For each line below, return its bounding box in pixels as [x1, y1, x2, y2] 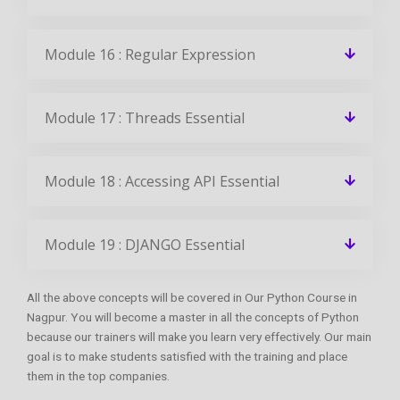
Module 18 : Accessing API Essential [45, 171, 279, 191]
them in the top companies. [27, 368, 170, 383]
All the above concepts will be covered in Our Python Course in [27, 289, 357, 304]
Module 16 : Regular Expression [45, 44, 255, 64]
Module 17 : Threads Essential [45, 107, 245, 128]
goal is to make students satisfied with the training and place [27, 348, 347, 363]
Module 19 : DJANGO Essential [45, 234, 245, 254]
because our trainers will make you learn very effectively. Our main [27, 329, 371, 344]
